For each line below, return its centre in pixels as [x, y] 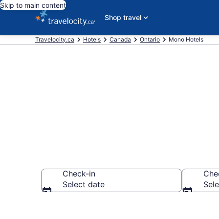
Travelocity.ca [55, 39]
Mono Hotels [186, 39]
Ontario [150, 39]
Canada [120, 39]
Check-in [79, 174]
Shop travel [123, 17]
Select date [84, 184]
